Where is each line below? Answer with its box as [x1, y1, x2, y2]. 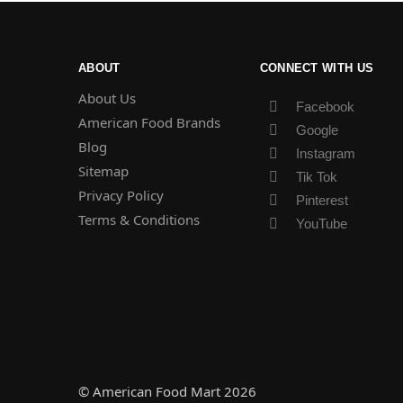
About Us [78, 88, 136, 107]
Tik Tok [295, 168, 337, 184]
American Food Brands [78, 112, 220, 131]
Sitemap [78, 161, 129, 180]
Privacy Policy [78, 185, 164, 204]
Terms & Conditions [78, 210, 200, 228]
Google [295, 121, 338, 138]
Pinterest [295, 192, 348, 208]
